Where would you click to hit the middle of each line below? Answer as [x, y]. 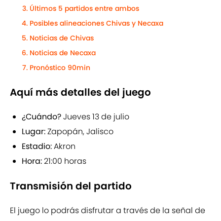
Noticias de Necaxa [63, 53]
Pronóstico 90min [60, 68]
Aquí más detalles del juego [80, 92]
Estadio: [38, 147]
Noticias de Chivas [62, 38]
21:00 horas [65, 161]
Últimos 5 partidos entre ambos [84, 9]
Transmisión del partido [71, 186]
